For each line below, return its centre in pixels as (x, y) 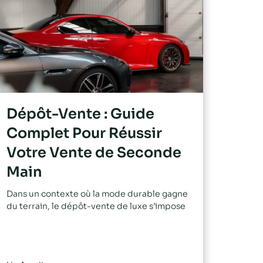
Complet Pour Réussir (84, 134)
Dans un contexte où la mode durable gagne (97, 194)
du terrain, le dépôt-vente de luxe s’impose (96, 206)
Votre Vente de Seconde (94, 153)
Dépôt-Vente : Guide (80, 114)
